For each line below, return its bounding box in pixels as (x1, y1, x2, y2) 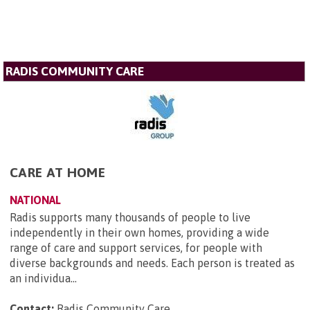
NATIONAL (10, 193, 61, 206)
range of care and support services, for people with (10, 241, 262, 254)
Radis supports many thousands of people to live (10, 210, 250, 224)
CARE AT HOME (10, 164, 105, 180)
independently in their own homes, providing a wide (10, 226, 269, 239)
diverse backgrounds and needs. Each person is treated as (10, 256, 295, 269)
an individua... (10, 271, 77, 284)
